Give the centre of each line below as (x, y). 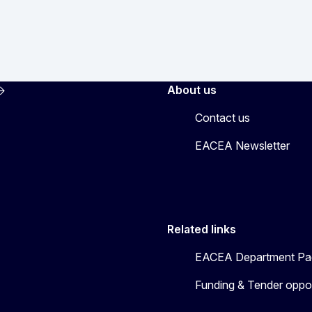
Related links (202, 229)
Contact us (223, 118)
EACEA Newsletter (242, 146)
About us (192, 90)
